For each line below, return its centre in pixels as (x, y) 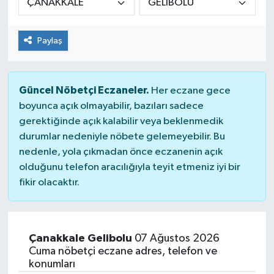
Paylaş (50, 40)
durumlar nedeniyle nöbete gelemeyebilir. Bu (122, 136)
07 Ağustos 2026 (176, 238)
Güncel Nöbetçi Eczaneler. (84, 90)
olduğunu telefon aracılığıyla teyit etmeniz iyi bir (129, 167)
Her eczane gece (190, 91)
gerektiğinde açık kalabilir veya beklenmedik (121, 121)
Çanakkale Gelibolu (80, 238)
